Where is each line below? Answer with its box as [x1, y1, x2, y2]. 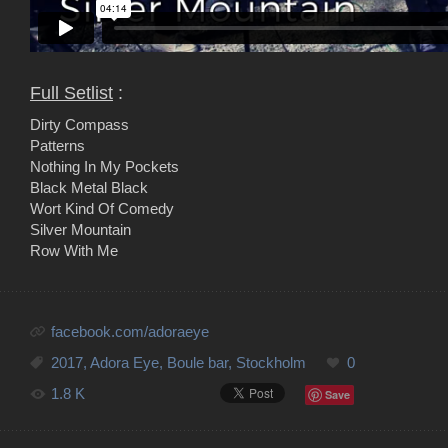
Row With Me [30, 242, 118, 259]
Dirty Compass [30, 116, 129, 133]
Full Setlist [30, 83, 113, 103]
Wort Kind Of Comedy [30, 200, 174, 217]
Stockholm [236, 354, 306, 371]
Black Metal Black [30, 179, 148, 196]
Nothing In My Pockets [30, 158, 179, 175]
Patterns [30, 137, 85, 154]
